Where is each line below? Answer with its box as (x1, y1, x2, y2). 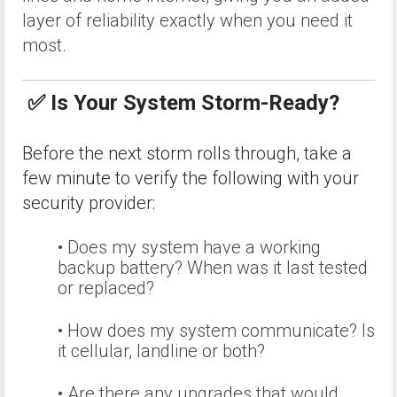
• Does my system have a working (58, 236, 321, 258)
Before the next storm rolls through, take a (22, 142, 352, 164)
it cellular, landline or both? (58, 339, 265, 362)
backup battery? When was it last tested (58, 256, 368, 278)
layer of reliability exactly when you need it (22, 10, 353, 32)
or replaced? (58, 276, 154, 299)
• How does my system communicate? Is (58, 319, 375, 341)
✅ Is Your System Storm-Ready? (22, 90, 345, 116)
